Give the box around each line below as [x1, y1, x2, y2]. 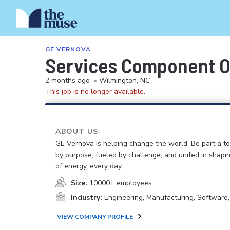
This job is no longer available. [45, 87, 145, 97]
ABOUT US [55, 127, 98, 137]
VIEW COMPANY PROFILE [57, 213, 133, 221]
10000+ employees [89, 178, 152, 188]
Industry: [71, 193, 102, 202]
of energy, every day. [55, 161, 123, 171]
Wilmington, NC [99, 75, 150, 85]
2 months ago [45, 75, 90, 85]
